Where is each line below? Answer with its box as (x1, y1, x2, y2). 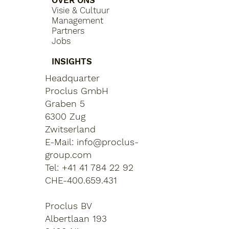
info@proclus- (77, 136, 139, 148)
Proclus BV (45, 200, 93, 212)
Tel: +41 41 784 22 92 (45, 162, 134, 173)
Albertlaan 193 (45, 213, 107, 224)
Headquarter (45, 73, 100, 84)
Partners (52, 26, 85, 36)
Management (52, 15, 104, 26)
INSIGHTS (52, 56, 93, 67)
